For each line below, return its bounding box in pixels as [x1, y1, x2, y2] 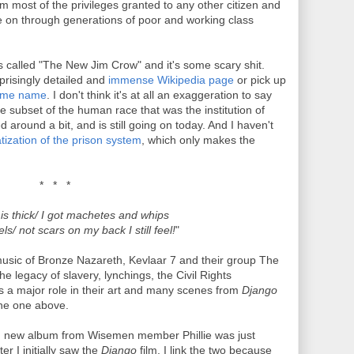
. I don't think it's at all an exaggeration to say [47, 88, 272, 101]
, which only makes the [141, 134, 255, 146]
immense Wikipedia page [108, 73, 234, 86]
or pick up [234, 73, 286, 86]
